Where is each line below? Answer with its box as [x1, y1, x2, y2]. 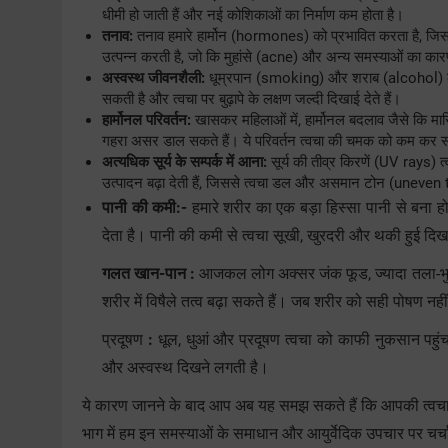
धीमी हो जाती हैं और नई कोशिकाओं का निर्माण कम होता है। [102, 6, 404, 25]
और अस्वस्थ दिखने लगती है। [102, 358, 269, 378]
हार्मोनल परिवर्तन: [102, 111, 191, 130]
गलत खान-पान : [102, 264, 200, 284]
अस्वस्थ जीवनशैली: [102, 69, 205, 88]
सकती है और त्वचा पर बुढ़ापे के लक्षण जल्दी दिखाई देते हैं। [102, 90, 401, 109]
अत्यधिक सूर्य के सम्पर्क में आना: [102, 153, 267, 172]
